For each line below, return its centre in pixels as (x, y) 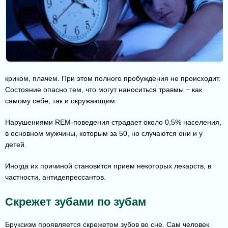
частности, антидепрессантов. (55, 177)
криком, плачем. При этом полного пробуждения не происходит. (113, 79)
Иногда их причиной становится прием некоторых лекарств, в (108, 166)
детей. (16, 145)
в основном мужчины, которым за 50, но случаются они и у (104, 134)
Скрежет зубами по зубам (76, 202)
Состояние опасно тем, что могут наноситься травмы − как (104, 90)
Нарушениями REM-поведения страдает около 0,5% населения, (113, 122)
